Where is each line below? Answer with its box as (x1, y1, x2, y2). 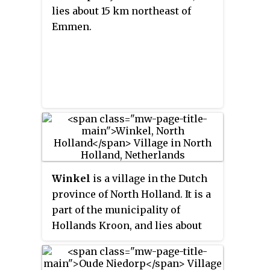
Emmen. (52, 20, 92, 33)
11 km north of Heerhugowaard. (52, 234, 204, 247)
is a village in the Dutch (90, 172, 207, 184)
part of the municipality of (52, 203, 180, 216)
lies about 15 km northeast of (52, 4, 191, 17)
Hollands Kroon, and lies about (52, 219, 202, 231)
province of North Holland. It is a (52, 187, 211, 200)
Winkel (52, 172, 90, 184)
